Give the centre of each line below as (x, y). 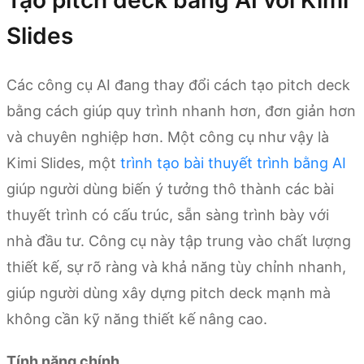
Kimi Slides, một (63, 163)
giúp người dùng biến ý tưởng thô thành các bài (170, 189)
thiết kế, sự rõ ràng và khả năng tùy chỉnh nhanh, (176, 267)
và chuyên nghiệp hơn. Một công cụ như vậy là (168, 137)
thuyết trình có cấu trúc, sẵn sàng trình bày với (168, 215)
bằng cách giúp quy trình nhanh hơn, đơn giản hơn (181, 111)
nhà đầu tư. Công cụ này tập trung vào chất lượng (179, 241)
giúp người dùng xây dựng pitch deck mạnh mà (169, 293)
